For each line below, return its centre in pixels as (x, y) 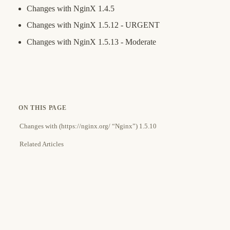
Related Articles (42, 144)
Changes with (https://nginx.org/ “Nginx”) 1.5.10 (88, 126)
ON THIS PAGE (43, 108)
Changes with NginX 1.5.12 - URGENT (93, 25)
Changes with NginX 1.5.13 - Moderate (91, 42)
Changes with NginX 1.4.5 (71, 8)
